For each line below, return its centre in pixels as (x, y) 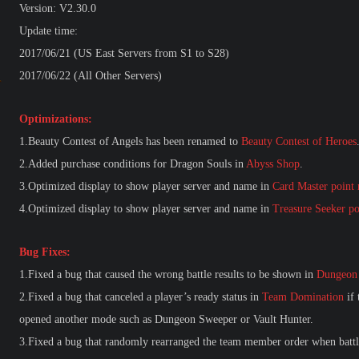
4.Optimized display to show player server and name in (146, 209)
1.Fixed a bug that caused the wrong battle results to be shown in (168, 274)
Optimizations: (56, 119)
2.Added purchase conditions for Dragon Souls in (133, 164)
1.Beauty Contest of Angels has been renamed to (130, 141)
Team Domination (303, 297)
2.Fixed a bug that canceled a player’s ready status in (141, 297)
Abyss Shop (273, 164)
